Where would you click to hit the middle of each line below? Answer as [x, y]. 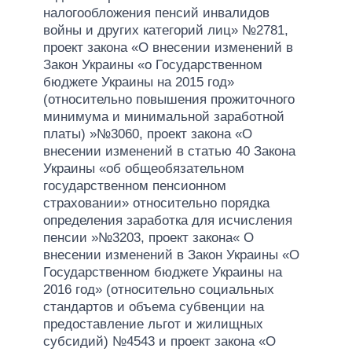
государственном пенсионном [135, 185]
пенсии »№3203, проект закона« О [148, 237]
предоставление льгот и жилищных [153, 324]
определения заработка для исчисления [168, 220]
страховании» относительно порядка [156, 203]
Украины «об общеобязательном [144, 168]
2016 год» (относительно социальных [159, 289]
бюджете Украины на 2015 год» [139, 82]
